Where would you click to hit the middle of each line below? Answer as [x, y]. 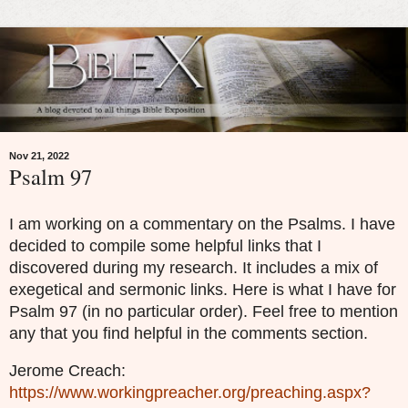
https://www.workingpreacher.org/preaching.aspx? [190, 392]
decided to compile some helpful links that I [165, 246]
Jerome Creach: [67, 370]
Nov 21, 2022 [39, 156]
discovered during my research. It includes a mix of [194, 268]
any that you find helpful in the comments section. [189, 334]
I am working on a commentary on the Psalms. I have [202, 224]
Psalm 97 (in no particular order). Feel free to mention [204, 312]
